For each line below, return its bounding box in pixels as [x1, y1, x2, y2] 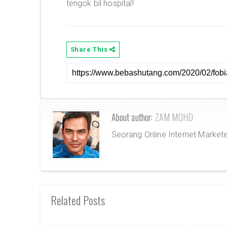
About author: [111, 110, 155, 124]
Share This [70, 46, 110, 53]
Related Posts [50, 192, 105, 208]
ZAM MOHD [155, 110, 194, 124]
